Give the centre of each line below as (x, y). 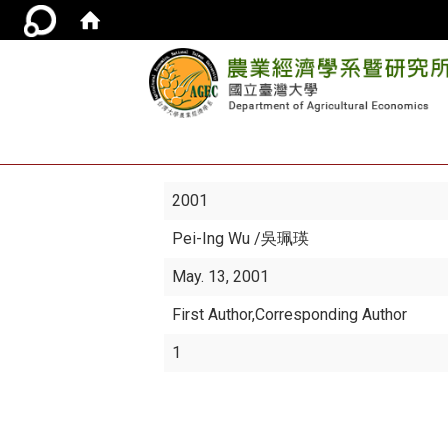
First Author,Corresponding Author (290, 314)
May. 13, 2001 (221, 276)
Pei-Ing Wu (213, 238)
